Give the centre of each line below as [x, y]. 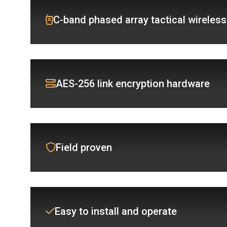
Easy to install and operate [116, 211]
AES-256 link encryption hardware [133, 83]
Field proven [84, 147]
